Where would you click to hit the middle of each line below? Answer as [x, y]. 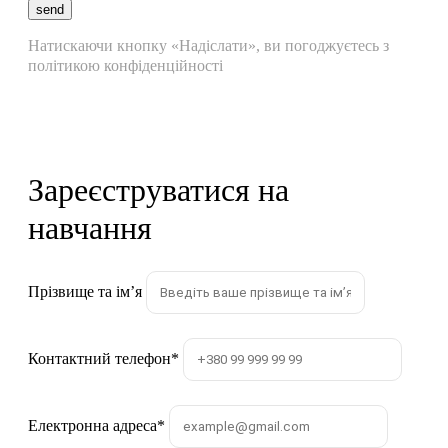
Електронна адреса [92, 425]
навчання [90, 228]
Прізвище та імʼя [85, 291]
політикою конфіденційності [125, 65]
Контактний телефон [99, 358]
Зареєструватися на [158, 190]
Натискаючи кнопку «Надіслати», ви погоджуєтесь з [208, 45]
